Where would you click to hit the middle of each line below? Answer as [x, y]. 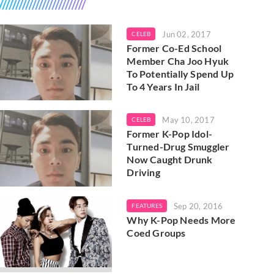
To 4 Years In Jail [163, 87]
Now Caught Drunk [170, 160]
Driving [143, 172]
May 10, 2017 [188, 120]
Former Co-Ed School [174, 48]
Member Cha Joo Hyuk [178, 61]
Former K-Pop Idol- [169, 134]
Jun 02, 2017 [187, 34]
